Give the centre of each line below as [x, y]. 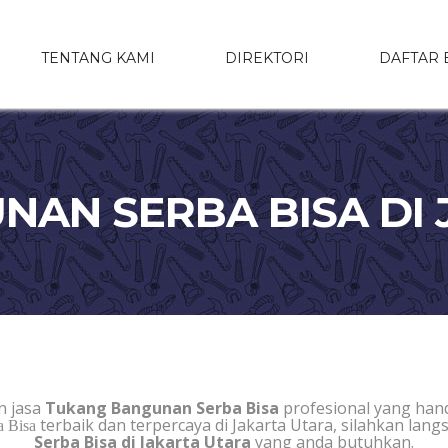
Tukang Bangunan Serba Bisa [161, 408]
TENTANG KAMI [97, 57]
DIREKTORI [266, 57]
